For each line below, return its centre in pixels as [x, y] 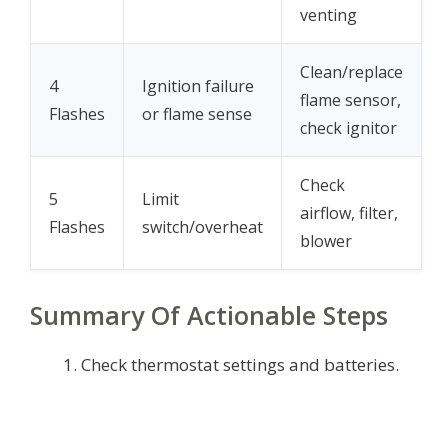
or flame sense [197, 113]
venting [328, 14]
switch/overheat [202, 226]
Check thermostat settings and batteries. [240, 364]
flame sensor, [350, 99]
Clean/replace [351, 71]
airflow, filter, [349, 212]
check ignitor [348, 127]
